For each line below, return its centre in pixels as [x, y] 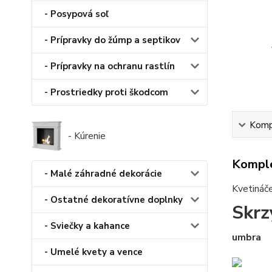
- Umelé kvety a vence [93, 252]
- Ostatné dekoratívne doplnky [114, 200]
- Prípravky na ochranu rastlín [110, 66]
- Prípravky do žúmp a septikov [112, 40]
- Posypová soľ [76, 14]
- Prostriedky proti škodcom [106, 93]
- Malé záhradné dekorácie [103, 174]
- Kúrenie [87, 136]
